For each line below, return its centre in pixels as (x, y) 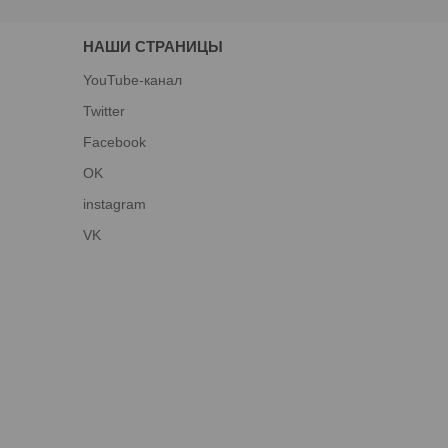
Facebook (114, 141)
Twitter (103, 110)
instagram (114, 203)
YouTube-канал (132, 79)
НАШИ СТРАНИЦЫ (152, 46)
